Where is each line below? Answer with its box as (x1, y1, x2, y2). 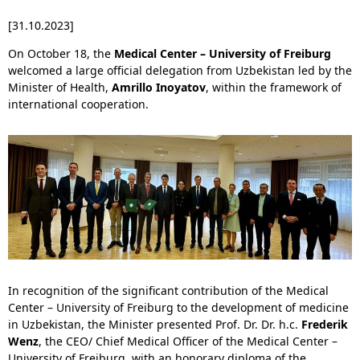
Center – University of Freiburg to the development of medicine (8, 300, 349, 315)
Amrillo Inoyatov (112, 80, 206, 95)
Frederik (301, 317, 348, 332)
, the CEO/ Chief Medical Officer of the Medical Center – (39, 333, 337, 349)
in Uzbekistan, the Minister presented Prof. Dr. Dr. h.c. (8, 317, 301, 332)
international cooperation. (8, 96, 149, 112)
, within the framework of (206, 80, 342, 95)
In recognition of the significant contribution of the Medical (8, 283, 329, 298)
